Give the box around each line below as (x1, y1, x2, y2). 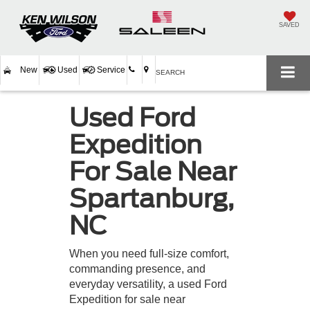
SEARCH (156, 69, 185, 76)
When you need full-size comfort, (69, 247, 229, 259)
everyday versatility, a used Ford (69, 277, 227, 290)
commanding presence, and (69, 262, 206, 275)
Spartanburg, (69, 183, 234, 214)
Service (97, 65, 126, 75)
